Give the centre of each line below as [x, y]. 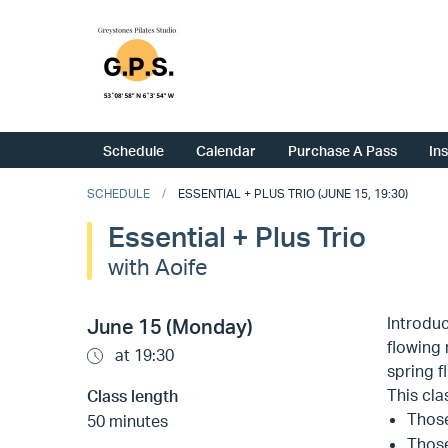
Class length [132, 396]
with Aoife [158, 266]
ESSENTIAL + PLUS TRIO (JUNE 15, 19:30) [293, 194]
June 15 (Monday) [170, 327]
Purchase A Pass [342, 150]
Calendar [226, 150]
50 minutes [127, 421]
